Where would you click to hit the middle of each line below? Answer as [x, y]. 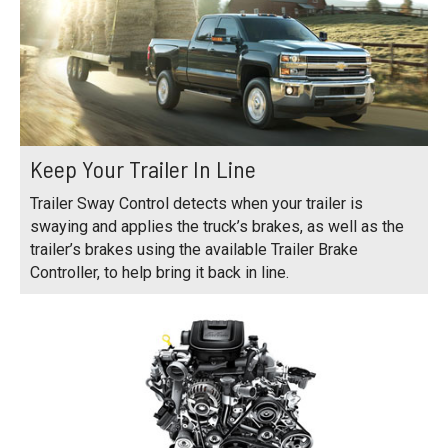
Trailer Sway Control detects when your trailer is [196, 203]
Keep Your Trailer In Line [143, 168]
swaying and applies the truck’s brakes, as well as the [217, 226]
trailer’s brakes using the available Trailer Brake [194, 249]
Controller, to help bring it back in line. [159, 272]
